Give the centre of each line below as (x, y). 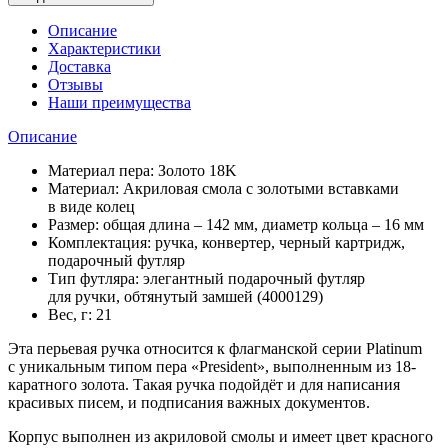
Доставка (79, 66)
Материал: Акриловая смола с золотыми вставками (223, 188)
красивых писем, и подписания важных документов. (189, 402)
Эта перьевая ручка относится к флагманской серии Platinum (215, 348)
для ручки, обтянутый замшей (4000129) (185, 296)
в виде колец (91, 206)
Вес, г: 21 (80, 314)
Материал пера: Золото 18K (142, 170)
